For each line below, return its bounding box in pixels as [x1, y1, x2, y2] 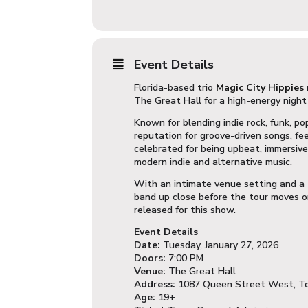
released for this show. [134, 203, 236, 217]
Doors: [134, 252, 166, 265]
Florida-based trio [134, 81, 217, 94]
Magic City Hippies [216, 81, 305, 94]
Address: [134, 278, 176, 291]
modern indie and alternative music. [134, 155, 293, 168]
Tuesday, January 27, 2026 [160, 239, 279, 252]
